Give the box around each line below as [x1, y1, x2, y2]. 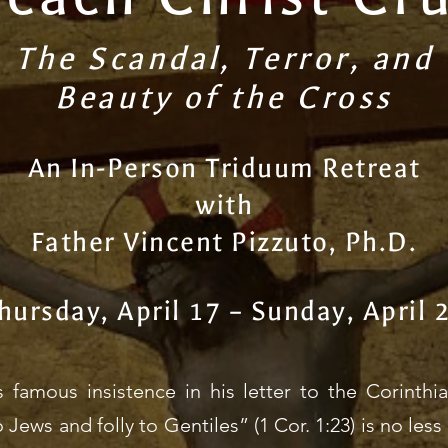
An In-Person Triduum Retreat [27, 152, 421, 184]
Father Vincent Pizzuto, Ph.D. [30, 226, 418, 258]
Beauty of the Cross [55, 79, 393, 116]
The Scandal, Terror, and [15, 40, 433, 77]
